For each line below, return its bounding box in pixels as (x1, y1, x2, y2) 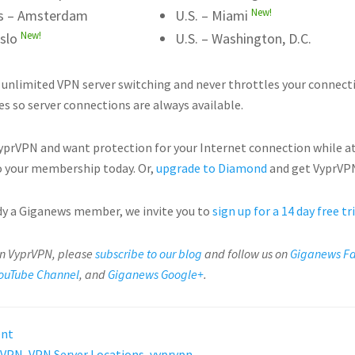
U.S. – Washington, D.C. (175, 29, 312, 48)
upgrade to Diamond (156, 160, 267, 176)
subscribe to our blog (95, 246, 202, 261)
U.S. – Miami (175, 6, 252, 25)
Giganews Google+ (108, 266, 204, 282)
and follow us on (202, 246, 290, 261)
